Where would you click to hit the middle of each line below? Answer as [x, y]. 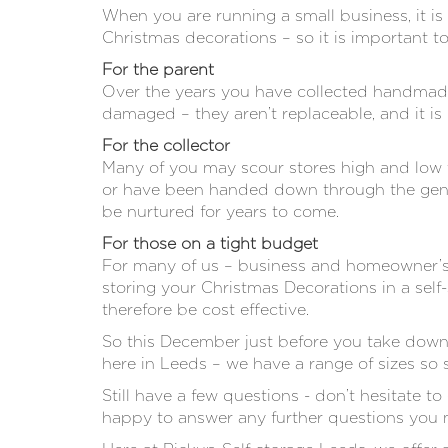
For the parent [158, 70]
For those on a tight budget [210, 244]
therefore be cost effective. [205, 310]
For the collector [166, 146]
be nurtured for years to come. [220, 212]
